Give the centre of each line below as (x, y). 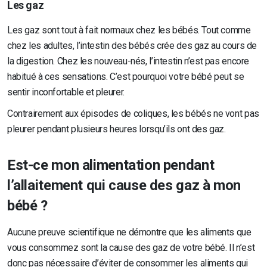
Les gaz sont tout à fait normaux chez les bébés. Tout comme (129, 30)
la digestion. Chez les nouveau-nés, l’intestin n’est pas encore (128, 61)
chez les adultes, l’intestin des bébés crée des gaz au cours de (132, 46)
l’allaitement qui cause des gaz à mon (124, 186)
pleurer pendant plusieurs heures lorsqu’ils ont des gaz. (117, 129)
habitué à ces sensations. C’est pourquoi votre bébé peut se (126, 77)
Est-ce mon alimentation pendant (111, 165)
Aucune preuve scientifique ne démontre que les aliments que (129, 232)
